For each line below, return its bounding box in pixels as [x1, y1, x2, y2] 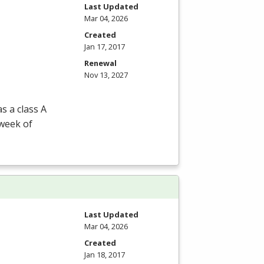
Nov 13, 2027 [84, 70, 128, 81]
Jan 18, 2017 [84, 249, 125, 260]
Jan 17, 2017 [84, 41, 125, 52]
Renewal [84, 58, 117, 69]
